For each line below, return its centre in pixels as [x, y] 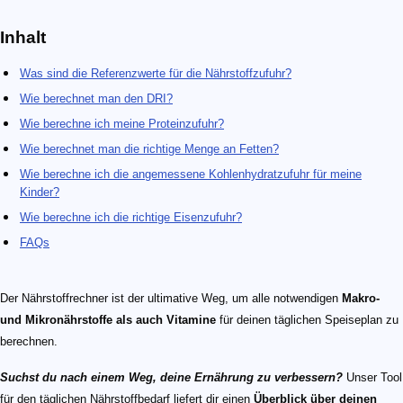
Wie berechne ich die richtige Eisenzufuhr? [131, 218]
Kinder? [40, 193]
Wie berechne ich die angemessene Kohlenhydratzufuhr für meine [191, 175]
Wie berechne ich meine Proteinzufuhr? [122, 124]
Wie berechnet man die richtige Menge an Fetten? [149, 149]
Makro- [361, 299]
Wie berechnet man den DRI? [96, 99]
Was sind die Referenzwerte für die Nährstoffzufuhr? [156, 74]
